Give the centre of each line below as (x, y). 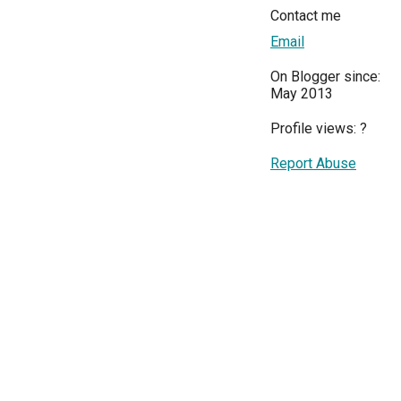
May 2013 (302, 94)
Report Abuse (313, 164)
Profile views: (315, 129)
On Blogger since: (325, 77)
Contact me (306, 16)
